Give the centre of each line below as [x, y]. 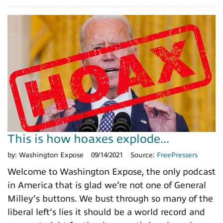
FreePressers [177, 155]
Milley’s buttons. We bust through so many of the [110, 199]
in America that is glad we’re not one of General [107, 185]
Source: [144, 155]
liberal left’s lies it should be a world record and [106, 212]
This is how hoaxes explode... [88, 139]
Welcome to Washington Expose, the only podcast [111, 172]
